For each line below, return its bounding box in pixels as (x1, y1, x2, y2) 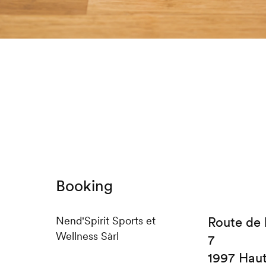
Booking (55, 176, 113, 196)
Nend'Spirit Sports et (55, 214, 156, 228)
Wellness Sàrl (55, 229, 119, 243)
